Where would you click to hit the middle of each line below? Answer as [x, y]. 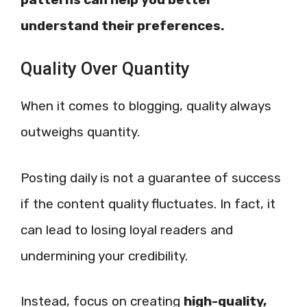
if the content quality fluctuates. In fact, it [148, 204]
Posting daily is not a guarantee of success [151, 177]
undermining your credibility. [104, 256]
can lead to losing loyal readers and [127, 230]
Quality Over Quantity [105, 69]
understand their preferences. [122, 25]
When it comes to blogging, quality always [146, 106]
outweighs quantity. [80, 132]
